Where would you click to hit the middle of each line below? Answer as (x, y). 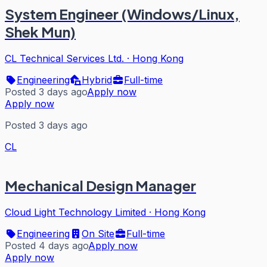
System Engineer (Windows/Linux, (122, 13)
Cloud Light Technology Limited (75, 212)
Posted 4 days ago (46, 245)
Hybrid (97, 80)
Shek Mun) (40, 31)
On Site (98, 233)
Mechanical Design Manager (100, 185)
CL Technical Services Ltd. (64, 58)
